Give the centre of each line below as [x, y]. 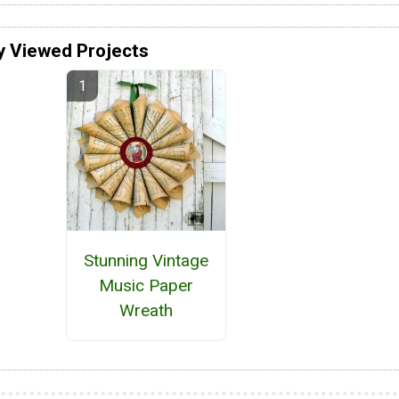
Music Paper [146, 285]
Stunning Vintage [146, 260]
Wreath [146, 310]
